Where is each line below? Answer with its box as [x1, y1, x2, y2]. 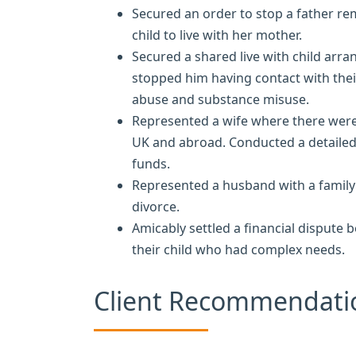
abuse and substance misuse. [132, 90, 309, 108]
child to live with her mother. [132, 25, 302, 44]
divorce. [132, 197, 180, 215]
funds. [132, 154, 170, 172]
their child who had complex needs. [132, 240, 345, 258]
